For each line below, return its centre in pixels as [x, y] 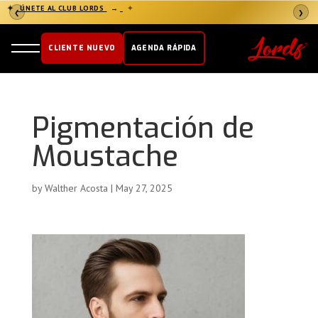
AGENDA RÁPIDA [164, 48]
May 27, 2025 [144, 188]
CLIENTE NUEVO [82, 48]
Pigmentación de [143, 128]
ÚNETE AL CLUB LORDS [62, 8]
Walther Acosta [76, 188]
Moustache [105, 157]
